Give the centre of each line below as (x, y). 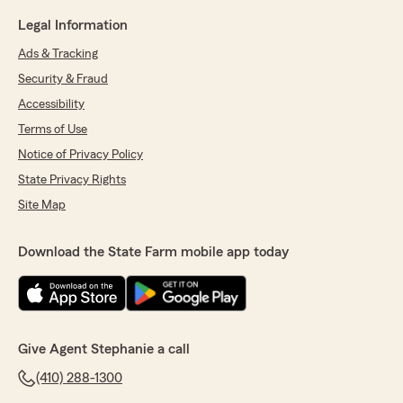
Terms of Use (53, 130)
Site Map (42, 206)
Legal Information (73, 26)
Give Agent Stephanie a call (104, 349)
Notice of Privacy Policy (81, 155)
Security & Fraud (63, 80)
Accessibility (51, 105)
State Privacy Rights (72, 180)
